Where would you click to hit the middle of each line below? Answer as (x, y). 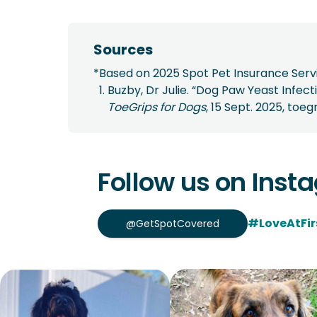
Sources (123, 50)
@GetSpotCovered (173, 224)
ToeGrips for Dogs (157, 107)
